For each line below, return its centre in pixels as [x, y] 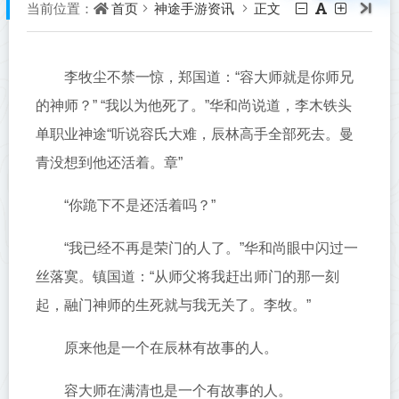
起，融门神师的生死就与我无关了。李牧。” [173, 305]
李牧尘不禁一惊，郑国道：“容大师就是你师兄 [209, 77]
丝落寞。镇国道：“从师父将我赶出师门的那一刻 [187, 277]
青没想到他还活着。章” [109, 163]
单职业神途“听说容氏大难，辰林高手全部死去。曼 [195, 134]
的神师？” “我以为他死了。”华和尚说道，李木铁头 [194, 106]
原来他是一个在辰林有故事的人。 [171, 348]
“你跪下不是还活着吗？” [140, 205]
